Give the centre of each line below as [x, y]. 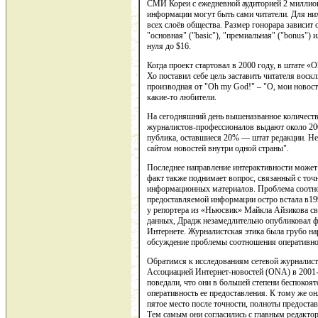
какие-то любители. [182, 98]
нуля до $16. [169, 46]
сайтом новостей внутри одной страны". [218, 149]
